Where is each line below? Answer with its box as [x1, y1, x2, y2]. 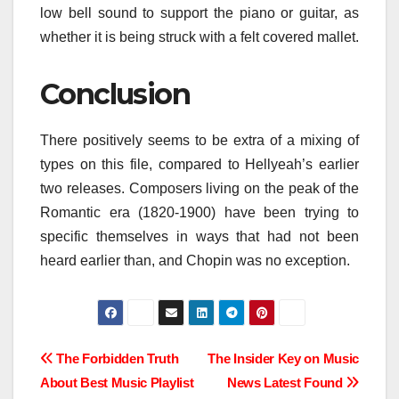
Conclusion [40, 76, 190, 111]
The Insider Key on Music [208, 350, 359, 366]
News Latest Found [226, 374, 346, 390]
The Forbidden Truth [53, 350, 179, 366]
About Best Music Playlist [40, 374, 194, 390]
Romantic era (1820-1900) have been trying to [40, 204, 359, 220]
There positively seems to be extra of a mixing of [40, 132, 359, 148]
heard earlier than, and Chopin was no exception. [40, 252, 350, 268]
